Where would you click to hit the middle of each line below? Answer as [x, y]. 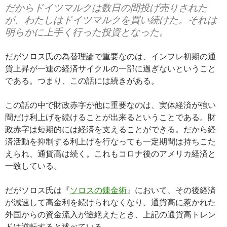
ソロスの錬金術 [98, 190]
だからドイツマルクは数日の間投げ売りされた [106, 7]
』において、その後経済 [171, 190]
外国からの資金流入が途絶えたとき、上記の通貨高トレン [110, 214]
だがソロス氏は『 [37, 190]
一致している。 [33, 165]
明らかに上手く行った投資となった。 [87, 32]
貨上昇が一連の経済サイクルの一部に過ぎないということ [110, 68]
